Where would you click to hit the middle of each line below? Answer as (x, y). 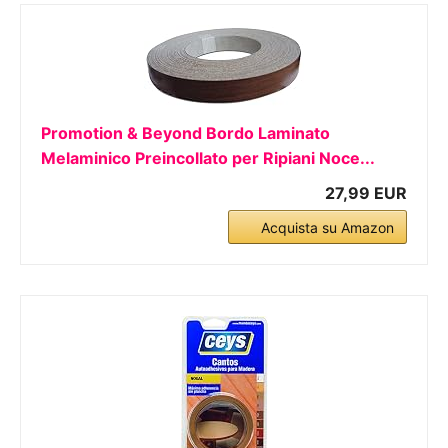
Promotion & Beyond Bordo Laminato (185, 133)
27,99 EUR (366, 193)
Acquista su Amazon (327, 227)
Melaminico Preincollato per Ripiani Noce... (208, 158)
